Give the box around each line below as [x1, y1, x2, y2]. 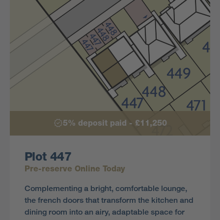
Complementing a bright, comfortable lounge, [25, 184, 187, 193]
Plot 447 [25, 149, 72, 164]
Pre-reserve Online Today [25, 164, 125, 174]
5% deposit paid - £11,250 [62, 118, 167, 128]
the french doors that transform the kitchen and [25, 195, 193, 205]
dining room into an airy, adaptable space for [25, 207, 185, 217]
